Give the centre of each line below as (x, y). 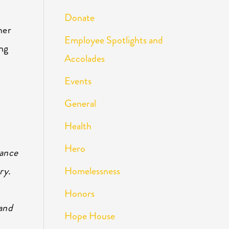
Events (78, 81)
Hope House (89, 216)
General (80, 103)
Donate (79, 17)
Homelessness (92, 171)
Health (78, 126)
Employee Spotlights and (113, 40)
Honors (79, 193)
